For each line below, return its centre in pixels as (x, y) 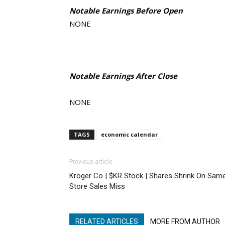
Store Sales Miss (97, 186)
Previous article (91, 162)
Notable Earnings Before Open (126, 11)
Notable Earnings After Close (123, 76)
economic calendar (129, 134)
